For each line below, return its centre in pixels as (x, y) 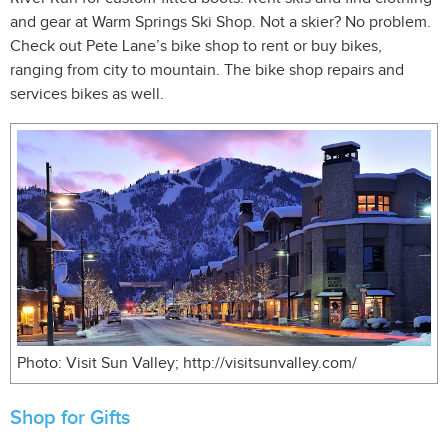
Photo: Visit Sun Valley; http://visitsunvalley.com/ (187, 364)
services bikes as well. (87, 94)
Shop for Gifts (70, 417)
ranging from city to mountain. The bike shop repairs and (207, 70)
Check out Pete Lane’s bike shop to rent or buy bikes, (196, 46)
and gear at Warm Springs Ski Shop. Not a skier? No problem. (220, 22)
